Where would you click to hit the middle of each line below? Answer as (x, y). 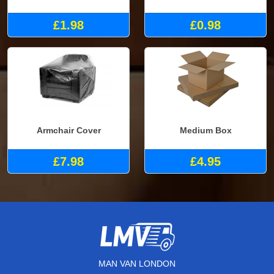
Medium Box (206, 131)
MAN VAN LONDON (137, 263)
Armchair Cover (68, 131)
